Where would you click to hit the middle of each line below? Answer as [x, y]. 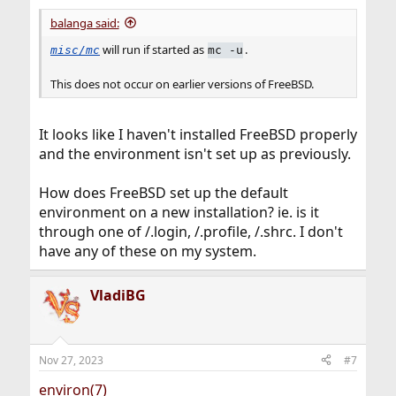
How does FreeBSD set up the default [163, 192]
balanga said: [84, 23]
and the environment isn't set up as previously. [194, 153]
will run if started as [153, 50]
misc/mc [75, 50]
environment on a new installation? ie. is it [179, 212]
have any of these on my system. [147, 251]
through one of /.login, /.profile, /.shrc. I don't [190, 231]
